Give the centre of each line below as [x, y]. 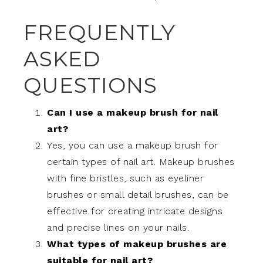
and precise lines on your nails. [118, 227]
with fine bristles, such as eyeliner [125, 178]
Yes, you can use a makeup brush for [133, 145]
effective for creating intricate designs [135, 211]
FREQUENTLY [100, 32]
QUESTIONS [90, 85]
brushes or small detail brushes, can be [138, 194]
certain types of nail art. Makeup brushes [141, 161]
